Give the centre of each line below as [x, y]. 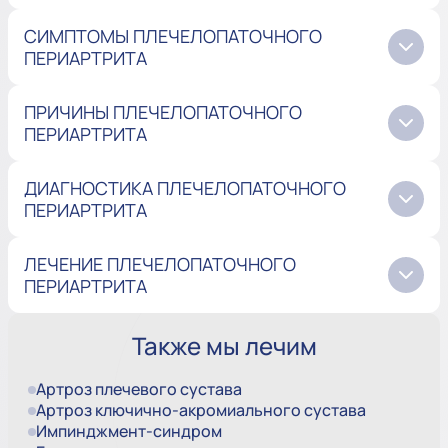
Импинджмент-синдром [129, 431]
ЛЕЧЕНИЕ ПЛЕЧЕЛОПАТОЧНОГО [160, 264]
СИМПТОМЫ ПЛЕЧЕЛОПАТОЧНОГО [173, 36]
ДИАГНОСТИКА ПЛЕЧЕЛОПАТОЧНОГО [185, 188]
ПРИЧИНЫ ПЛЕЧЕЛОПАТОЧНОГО [163, 112]
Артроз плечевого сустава [139, 389]
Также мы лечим [224, 346]
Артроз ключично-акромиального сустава [201, 410]
